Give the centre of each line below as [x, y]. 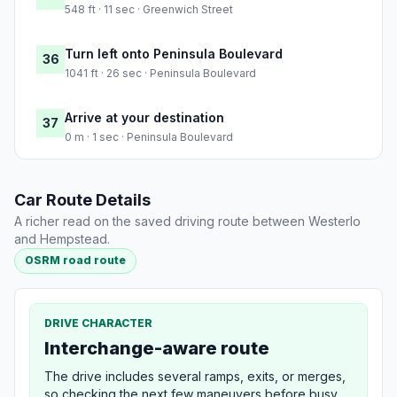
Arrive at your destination [144, 118]
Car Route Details [82, 200]
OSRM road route [76, 261]
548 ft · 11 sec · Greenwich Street [149, 10]
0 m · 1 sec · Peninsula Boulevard [149, 137]
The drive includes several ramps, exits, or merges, [195, 376]
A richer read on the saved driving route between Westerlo [187, 222]
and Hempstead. [62, 239]
